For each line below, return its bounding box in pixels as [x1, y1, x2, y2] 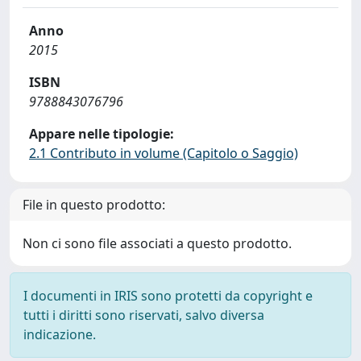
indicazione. [23, 326, 96, 343]
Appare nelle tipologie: [29, 125, 174, 143]
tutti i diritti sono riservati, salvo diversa [23, 306, 264, 324]
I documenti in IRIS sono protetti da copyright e [23, 287, 313, 305]
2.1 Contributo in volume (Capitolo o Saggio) [29, 144, 298, 162]
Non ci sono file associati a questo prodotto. [23, 234, 292, 252]
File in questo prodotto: [23, 196, 165, 214]
